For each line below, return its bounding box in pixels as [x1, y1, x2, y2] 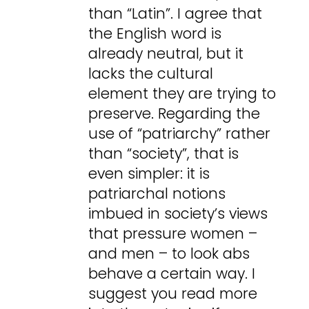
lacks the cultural [88, 63, 214, 84]
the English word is [88, 23, 222, 44]
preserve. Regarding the [88, 103, 261, 124]
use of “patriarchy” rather [88, 123, 271, 144]
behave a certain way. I [88, 263, 256, 284]
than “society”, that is [88, 143, 239, 164]
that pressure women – [88, 223, 258, 244]
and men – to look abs [88, 243, 250, 264]
